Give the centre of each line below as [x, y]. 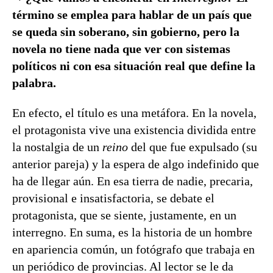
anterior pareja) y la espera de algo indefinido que [136, 164]
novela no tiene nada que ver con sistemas [121, 49]
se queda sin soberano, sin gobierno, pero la [126, 32]
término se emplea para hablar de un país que [132, 15]
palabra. [34, 83]
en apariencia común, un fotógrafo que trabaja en [133, 249]
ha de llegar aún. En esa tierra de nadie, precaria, [133, 181]
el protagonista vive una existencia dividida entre [134, 130]
